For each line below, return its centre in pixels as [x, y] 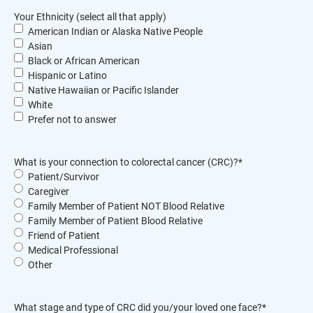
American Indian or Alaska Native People [115, 31]
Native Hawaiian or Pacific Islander [103, 90]
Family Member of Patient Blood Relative [115, 221]
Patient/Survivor [64, 177]
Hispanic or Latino [67, 75]
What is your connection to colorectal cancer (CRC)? [126, 162]
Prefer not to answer [72, 119]
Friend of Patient [64, 235]
